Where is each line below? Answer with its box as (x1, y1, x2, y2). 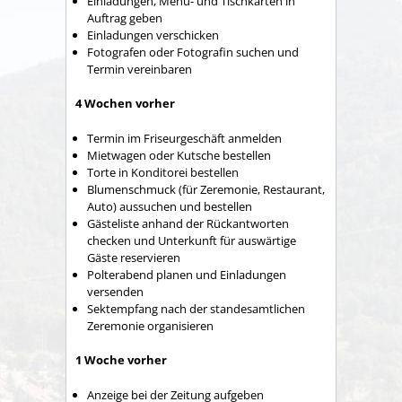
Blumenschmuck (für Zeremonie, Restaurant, (87, 180, 325, 197)
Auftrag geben (87, 9, 162, 26)
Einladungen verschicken (87, 26, 219, 43)
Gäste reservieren (87, 249, 180, 266)
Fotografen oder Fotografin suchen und (87, 43, 299, 60)
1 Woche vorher (75, 352, 167, 369)
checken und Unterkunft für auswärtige (87, 232, 296, 249)
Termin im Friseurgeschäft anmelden (87, 129, 282, 146)
